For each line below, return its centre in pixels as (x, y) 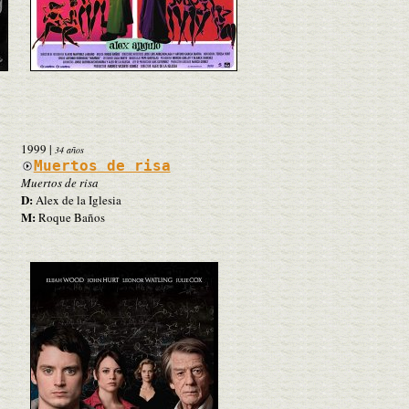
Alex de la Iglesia (77, 199)
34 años (69, 149)
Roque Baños (70, 217)
